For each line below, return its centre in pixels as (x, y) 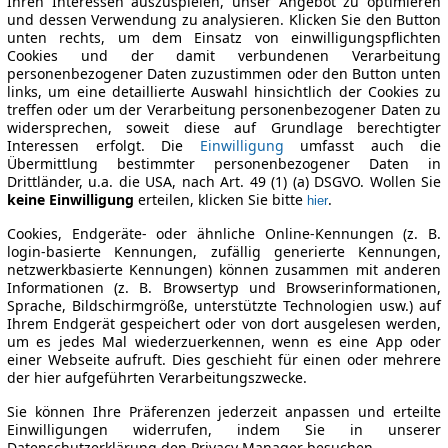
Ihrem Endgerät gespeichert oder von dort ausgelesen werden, (224, 324)
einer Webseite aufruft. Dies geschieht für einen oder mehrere (224, 360)
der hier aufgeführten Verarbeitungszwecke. (157, 378)
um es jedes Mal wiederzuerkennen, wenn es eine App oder (224, 342)
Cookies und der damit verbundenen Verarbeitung (224, 56)
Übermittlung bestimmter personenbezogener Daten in (224, 164)
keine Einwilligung (70, 200)
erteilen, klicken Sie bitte (220, 200)
